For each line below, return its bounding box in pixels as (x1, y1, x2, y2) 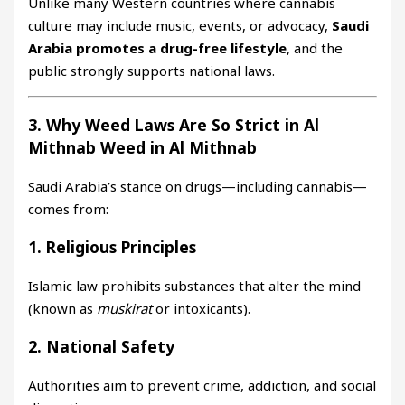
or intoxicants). (152, 298, 251, 317)
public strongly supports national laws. (28, 61, 276, 80)
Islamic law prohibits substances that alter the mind (28, 276, 362, 295)
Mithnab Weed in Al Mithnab (28, 137, 258, 158)
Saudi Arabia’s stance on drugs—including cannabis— (28, 176, 368, 195)
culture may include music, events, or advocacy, (28, 16, 333, 35)
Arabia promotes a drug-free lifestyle (28, 39, 287, 58)
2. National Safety (28, 335, 175, 358)
